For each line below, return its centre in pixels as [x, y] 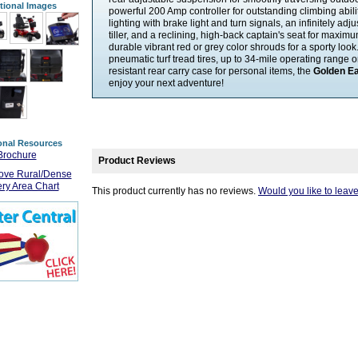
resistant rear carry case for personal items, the [211, 71]
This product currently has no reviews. [175, 191]
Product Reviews [137, 161]
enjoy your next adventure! [166, 83]
